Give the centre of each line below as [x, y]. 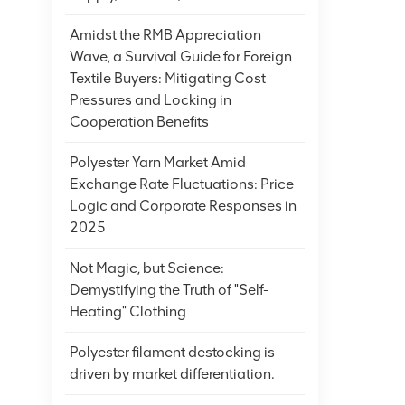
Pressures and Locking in [151, 100]
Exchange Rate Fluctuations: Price [182, 184]
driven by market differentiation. [172, 374]
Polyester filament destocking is [172, 352]
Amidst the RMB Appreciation [165, 35]
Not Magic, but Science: [147, 268]
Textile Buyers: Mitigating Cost [168, 78]
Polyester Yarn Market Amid [158, 162]
